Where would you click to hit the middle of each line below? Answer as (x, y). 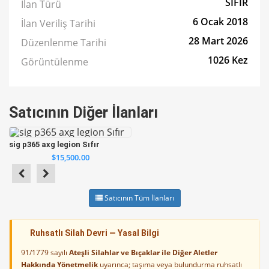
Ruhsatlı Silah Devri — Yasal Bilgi (95, 233)
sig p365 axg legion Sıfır (54, 144)
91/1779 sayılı (45, 252)
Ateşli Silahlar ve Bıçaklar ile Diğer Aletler (143, 252)
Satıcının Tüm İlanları (138, 198)
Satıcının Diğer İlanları (83, 113)
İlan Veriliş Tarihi (58, 23)
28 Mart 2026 (218, 41)
